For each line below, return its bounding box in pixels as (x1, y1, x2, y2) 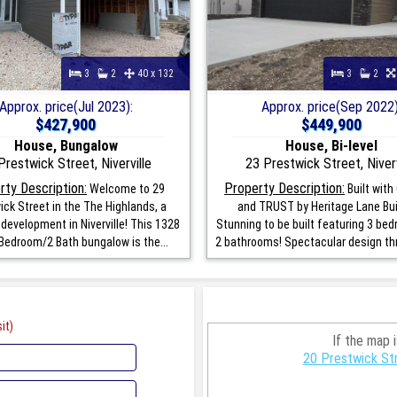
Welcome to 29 (87, 181, 165, 196)
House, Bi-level (285, 136, 378, 154)
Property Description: (224, 179, 345, 197)
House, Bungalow (13, 136, 118, 154)
